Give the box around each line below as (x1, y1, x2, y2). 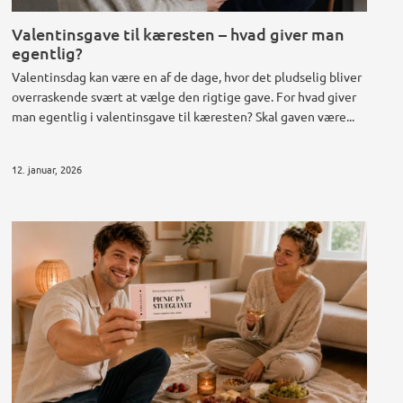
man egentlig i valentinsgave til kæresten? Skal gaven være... (12, 108, 355, 125)
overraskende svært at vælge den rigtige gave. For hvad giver (12, 88, 357, 105)
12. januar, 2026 (12, 161, 83, 176)
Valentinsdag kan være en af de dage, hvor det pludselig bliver (12, 68, 363, 85)
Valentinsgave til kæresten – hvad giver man (12, 23, 345, 45)
